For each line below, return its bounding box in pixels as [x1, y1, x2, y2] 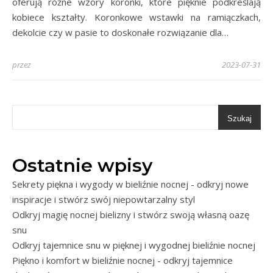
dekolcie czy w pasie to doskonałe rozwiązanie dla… [12, 26, 229, 39]
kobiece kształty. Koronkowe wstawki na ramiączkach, [12, 11, 261, 24]
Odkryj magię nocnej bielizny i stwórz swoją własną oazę [12, 208, 249, 221]
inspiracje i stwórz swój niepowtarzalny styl [12, 193, 195, 206]
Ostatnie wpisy [12, 154, 152, 177]
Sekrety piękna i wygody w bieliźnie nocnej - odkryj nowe [12, 178, 249, 191]
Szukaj [227, 114, 252, 124]
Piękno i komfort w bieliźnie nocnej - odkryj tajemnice [12, 254, 233, 267]
